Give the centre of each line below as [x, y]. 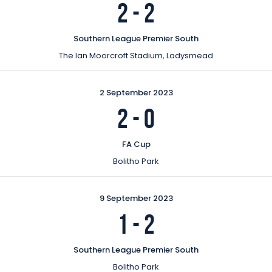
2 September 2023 [136, 92]
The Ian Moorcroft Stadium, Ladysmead [136, 55]
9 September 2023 [136, 198]
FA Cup [136, 144]
